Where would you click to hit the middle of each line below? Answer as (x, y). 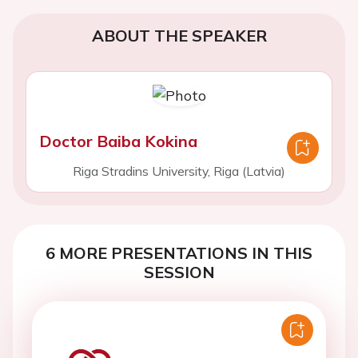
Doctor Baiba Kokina (118, 141)
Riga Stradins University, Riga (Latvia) (179, 171)
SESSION (179, 272)
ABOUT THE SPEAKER (179, 36)
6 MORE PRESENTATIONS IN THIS (179, 253)
